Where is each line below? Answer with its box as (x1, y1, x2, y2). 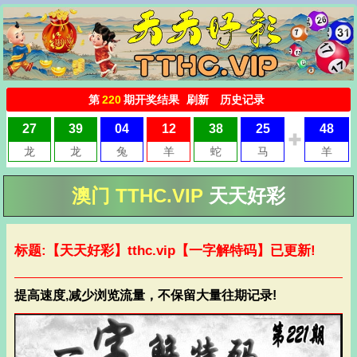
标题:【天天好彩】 (14, 242, 127, 259)
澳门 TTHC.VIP (72, 185, 209, 207)
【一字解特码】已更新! (175, 242, 316, 259)
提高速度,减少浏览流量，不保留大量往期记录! (14, 288, 277, 303)
